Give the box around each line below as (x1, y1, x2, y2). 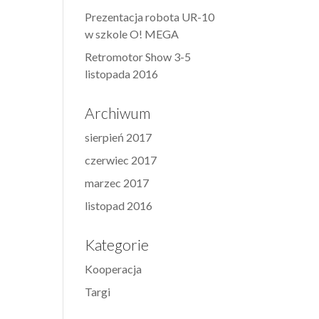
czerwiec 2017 (85, 153, 157, 167)
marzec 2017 (85, 176, 150, 189)
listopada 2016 (85, 67, 159, 80)
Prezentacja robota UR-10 (85, 10, 215, 23)
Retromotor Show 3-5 (85, 50, 192, 63)
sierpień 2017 (85, 130, 152, 144)
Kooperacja (85, 262, 142, 276)
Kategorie (85, 236, 150, 253)
